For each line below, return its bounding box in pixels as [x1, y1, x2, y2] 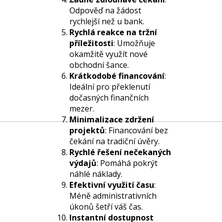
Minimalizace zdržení [69, 114, 154, 125]
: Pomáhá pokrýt [97, 158, 158, 168]
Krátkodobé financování [69, 70, 165, 81]
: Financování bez [105, 125, 168, 136]
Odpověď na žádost [69, 5, 141, 16]
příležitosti [69, 38, 113, 49]
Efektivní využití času [69, 179, 154, 190]
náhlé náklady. [69, 168, 122, 179]
